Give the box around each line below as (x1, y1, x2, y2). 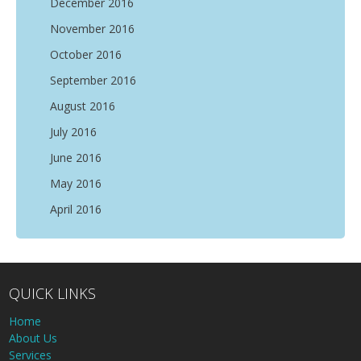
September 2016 (50, 73, 136, 88)
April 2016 (50, 201, 102, 217)
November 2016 (50, 21, 135, 36)
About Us (9, 330, 58, 346)
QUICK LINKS (9, 283, 97, 303)
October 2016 (50, 47, 122, 62)
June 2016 (50, 150, 102, 165)
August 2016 (50, 98, 115, 114)
